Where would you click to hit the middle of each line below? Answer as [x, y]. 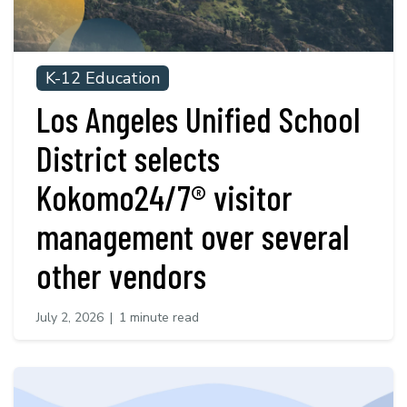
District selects [128, 159]
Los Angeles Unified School [198, 119]
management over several [193, 237]
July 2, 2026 [70, 318]
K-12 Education [103, 79]
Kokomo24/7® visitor [164, 198]
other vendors [121, 276]
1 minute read [159, 318]
